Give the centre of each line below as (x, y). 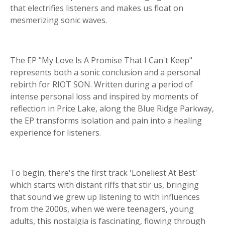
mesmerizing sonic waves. (59, 20)
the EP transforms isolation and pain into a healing (106, 121)
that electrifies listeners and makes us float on (97, 8)
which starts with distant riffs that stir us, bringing (104, 185)
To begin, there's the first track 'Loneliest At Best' (104, 173)
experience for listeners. (55, 133)
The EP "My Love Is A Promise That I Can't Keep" (101, 60)
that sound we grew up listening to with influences (105, 197)
